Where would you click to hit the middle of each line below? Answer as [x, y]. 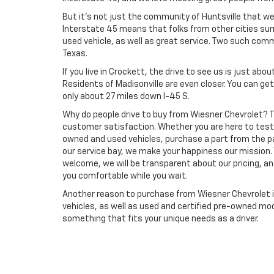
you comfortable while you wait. [125, 176]
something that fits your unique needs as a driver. [161, 219]
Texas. [75, 54]
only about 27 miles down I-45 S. [126, 97]
